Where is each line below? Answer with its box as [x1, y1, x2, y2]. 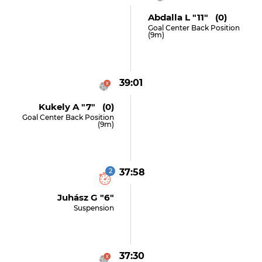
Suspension [74, 204, 115, 212]
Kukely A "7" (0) [39, 101, 115, 112]
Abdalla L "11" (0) [147, 12, 227, 23]
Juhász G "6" [57, 192, 115, 203]
